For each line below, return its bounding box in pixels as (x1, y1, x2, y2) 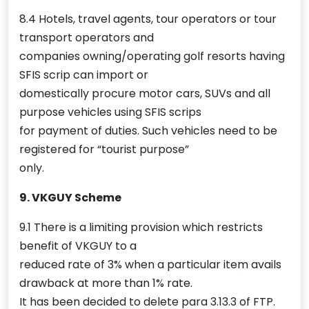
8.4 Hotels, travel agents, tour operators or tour (19, 11, 277, 28)
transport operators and (19, 30, 154, 46)
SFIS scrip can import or (19, 67, 148, 83)
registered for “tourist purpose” (19, 141, 189, 158)
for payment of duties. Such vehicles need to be (19, 123, 277, 139)
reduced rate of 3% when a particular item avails (19, 257, 281, 273)
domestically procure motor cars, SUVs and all (19, 86, 270, 102)
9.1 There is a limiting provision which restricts (19, 219, 263, 236)
